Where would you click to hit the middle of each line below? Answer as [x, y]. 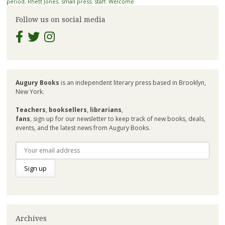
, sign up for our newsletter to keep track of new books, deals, [118, 119]
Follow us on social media [60, 19]
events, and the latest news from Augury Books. [83, 128]
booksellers [68, 110]
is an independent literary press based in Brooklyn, [132, 83]
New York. [30, 92]
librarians [105, 110]
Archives [31, 219]
